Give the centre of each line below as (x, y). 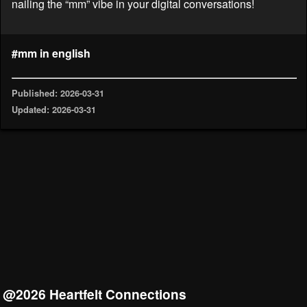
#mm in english (51, 53)
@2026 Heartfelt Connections (94, 294)
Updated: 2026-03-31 (54, 110)
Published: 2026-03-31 (58, 93)
